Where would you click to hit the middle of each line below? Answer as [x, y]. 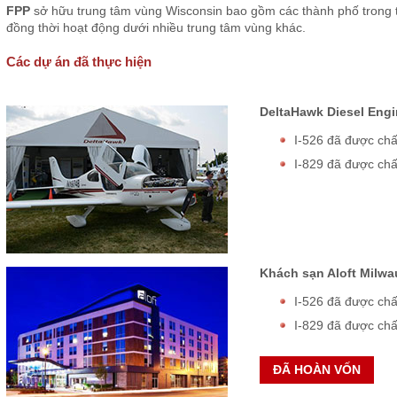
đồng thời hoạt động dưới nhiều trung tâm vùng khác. [159, 27]
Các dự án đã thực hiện [78, 62]
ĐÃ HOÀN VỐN [316, 370]
